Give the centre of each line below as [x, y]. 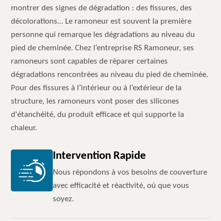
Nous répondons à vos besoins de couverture [130, 172]
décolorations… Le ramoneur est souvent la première [101, 21]
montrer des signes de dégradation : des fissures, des [102, 8]
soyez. [64, 199]
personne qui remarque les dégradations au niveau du [103, 35]
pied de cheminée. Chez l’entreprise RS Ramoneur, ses [103, 48]
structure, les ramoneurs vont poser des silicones [95, 101]
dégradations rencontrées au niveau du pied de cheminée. [110, 75]
